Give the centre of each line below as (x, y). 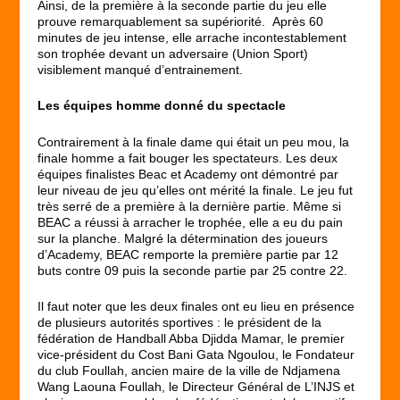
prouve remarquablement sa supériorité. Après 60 (181, 22)
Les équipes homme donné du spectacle (162, 106)
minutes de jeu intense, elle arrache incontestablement (192, 38)
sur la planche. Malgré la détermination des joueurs (183, 238)
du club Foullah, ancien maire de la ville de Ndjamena (189, 371)
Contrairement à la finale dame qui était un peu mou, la (194, 142)
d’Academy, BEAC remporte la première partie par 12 (188, 254)
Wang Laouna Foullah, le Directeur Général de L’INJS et (196, 387)
